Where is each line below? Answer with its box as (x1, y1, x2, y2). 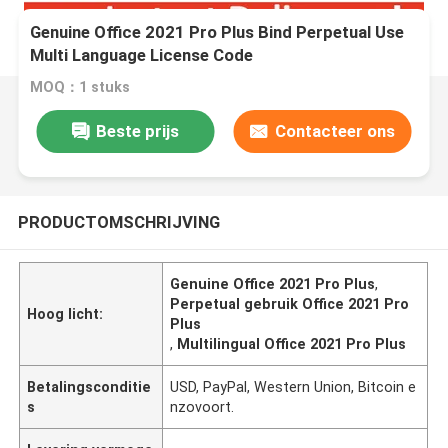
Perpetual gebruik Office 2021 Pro (170, 295, 410, 312)
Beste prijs (95, 120, 179, 141)
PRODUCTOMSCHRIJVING (17, 211, 220, 232)
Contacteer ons (274, 120, 395, 141)
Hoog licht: (27, 305, 104, 322)
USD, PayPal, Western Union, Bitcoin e (170, 378, 417, 395)
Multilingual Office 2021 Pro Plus (177, 335, 407, 352)
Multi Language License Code (30, 45, 254, 66)
